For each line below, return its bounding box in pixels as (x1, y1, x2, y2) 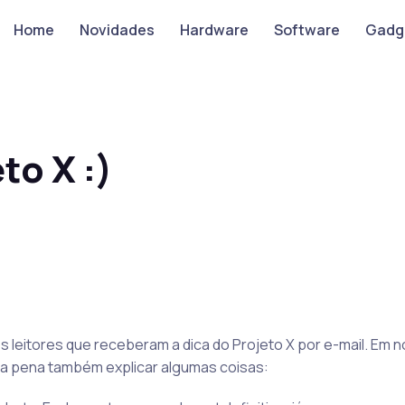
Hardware (179, 20, 249, 40)
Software (273, 20, 340, 40)
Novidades (79, 20, 155, 40)
